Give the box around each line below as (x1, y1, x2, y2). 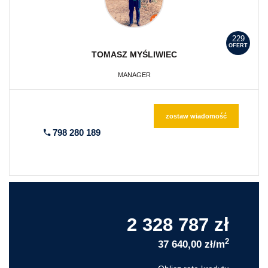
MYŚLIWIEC (129, 49, 177, 59)
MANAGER (117, 71, 151, 79)
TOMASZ (91, 49, 130, 59)
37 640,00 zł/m (158, 239, 225, 251)
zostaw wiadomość (166, 112, 227, 120)
